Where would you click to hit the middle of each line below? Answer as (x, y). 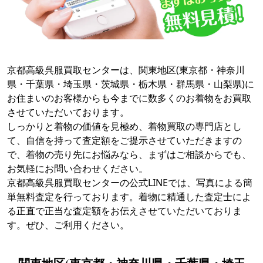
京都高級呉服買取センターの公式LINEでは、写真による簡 (130, 182)
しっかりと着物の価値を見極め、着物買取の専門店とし (124, 126)
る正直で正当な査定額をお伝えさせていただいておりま (124, 210)
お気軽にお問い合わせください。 (77, 168)
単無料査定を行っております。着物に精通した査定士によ (129, 196)
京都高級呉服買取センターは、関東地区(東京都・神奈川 (126, 70)
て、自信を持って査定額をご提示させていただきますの (124, 140)
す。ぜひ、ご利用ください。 (68, 225)
